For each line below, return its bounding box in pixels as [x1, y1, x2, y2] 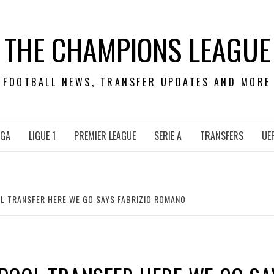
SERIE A [154, 128, 182, 143]
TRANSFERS [200, 128, 243, 143]
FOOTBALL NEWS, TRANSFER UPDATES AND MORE [3, 75, 271, 89]
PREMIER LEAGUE [74, 128, 136, 143]
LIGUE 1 [29, 128, 56, 143]
